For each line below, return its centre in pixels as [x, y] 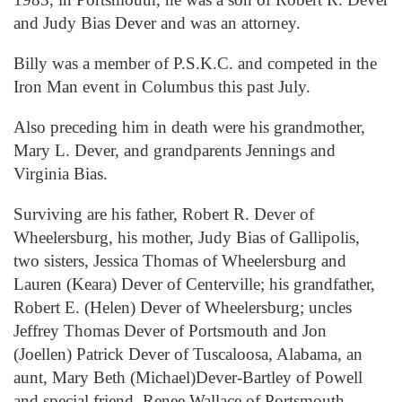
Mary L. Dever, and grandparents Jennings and [175, 150]
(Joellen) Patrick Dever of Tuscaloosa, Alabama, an [188, 354]
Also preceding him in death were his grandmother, [189, 127]
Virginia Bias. [61, 173]
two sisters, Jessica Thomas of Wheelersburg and [180, 261]
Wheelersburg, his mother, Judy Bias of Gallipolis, [187, 238]
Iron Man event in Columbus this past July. [162, 86]
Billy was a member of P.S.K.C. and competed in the [195, 63]
